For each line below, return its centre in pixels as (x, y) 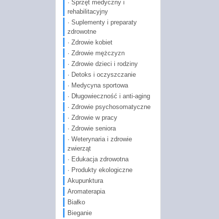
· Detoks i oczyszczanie (101, 74)
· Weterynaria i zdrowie (99, 139)
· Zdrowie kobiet (90, 42)
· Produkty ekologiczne (100, 170)
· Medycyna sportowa (98, 85)
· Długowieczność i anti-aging (109, 96)
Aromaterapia (86, 191)
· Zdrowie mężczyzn (96, 53)
